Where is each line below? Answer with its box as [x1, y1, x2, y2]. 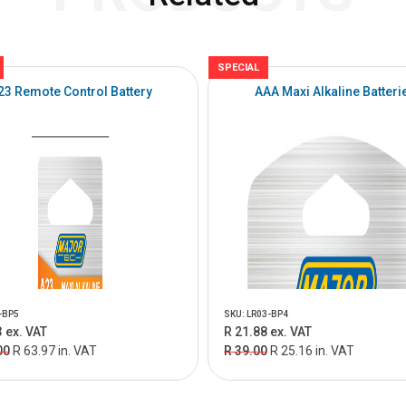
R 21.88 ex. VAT [224, 324, 312, 339]
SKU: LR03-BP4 [224, 309, 288, 319]
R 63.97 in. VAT [12, 343, 97, 358]
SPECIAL [217, 62, 259, 73]
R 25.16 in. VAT [270, 343, 354, 358]
